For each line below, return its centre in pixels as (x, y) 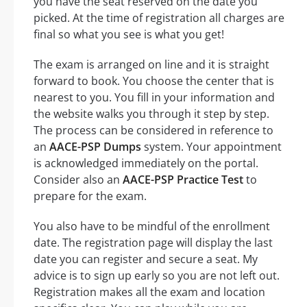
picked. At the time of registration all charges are (159, 17)
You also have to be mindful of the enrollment (152, 226)
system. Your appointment (211, 146)
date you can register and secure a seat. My (146, 259)
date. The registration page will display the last (153, 242)
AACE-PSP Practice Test (183, 179)
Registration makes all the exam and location (149, 292)
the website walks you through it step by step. (151, 113)
